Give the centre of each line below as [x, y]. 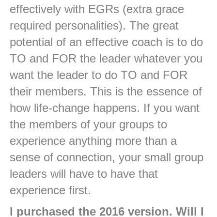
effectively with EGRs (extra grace [97, 9]
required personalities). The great [94, 26]
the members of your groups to [88, 124]
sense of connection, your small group [107, 157]
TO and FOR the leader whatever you [106, 59]
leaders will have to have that [84, 174]
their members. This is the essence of [106, 92]
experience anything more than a [93, 141]
